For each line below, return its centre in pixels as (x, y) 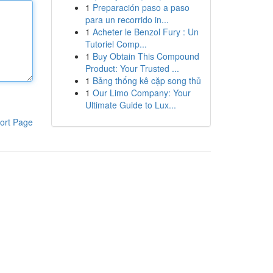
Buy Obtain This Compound (146, 56)
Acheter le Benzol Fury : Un (145, 32)
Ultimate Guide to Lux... (130, 105)
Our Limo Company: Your (141, 93)
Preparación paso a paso (141, 7)
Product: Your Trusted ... (132, 68)
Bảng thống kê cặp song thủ (147, 80)
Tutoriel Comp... (116, 44)
